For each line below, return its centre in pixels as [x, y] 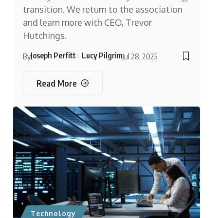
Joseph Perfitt [53, 56]
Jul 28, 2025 [140, 57]
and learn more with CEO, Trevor [87, 23]
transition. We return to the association [102, 9]
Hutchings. [45, 36]
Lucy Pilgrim [102, 56]
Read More [56, 83]
